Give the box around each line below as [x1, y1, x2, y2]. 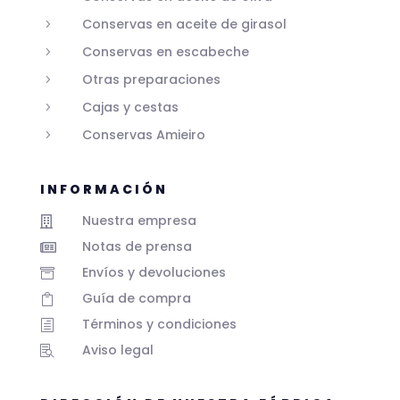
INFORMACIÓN [39, 180, 168, 199]
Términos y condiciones [81, 315, 237, 334]
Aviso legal [81, 341, 154, 360]
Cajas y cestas [81, 98, 179, 117]
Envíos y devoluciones [81, 263, 226, 282]
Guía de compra [81, 289, 191, 308]
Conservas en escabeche [81, 43, 249, 62]
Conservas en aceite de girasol [81, 15, 287, 34]
